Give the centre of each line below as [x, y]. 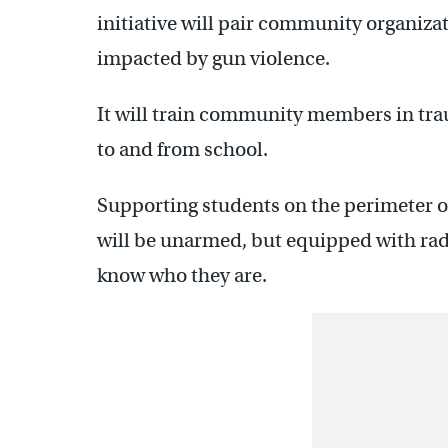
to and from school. [182, 149]
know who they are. [182, 275]
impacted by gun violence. [213, 58]
